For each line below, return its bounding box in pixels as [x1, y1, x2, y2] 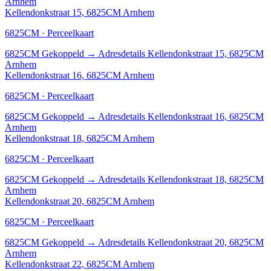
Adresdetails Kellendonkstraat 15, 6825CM [98, 48, 264, 59]
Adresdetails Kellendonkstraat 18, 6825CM [98, 174, 264, 184]
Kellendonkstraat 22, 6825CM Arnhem [5, 258, 154, 269]
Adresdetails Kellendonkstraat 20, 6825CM [98, 237, 264, 247]
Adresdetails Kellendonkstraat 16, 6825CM [98, 111, 264, 122]
